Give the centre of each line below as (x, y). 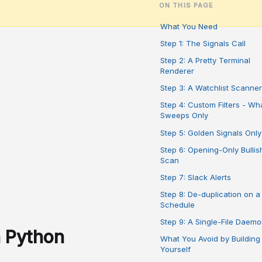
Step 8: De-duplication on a (210, 194)
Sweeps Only (184, 116)
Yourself (175, 249)
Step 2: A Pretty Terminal (205, 60)
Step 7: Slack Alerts (196, 177)
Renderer (177, 70)
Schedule (177, 205)
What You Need (189, 26)
